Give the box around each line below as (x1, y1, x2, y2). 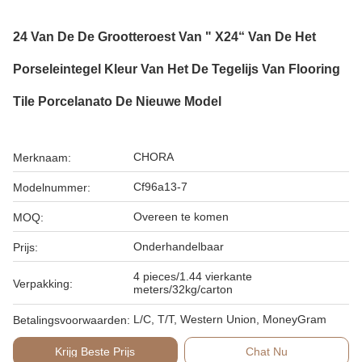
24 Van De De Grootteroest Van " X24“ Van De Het (13, 30, 316, 44)
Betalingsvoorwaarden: (13, 314, 130, 326)
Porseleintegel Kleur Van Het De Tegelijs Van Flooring (13, 62, 340, 76)
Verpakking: (13, 277, 73, 290)
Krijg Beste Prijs (55, 345, 136, 358)
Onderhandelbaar (133, 240, 224, 253)
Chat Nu (246, 345, 288, 358)
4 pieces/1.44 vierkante (133, 270, 252, 283)
